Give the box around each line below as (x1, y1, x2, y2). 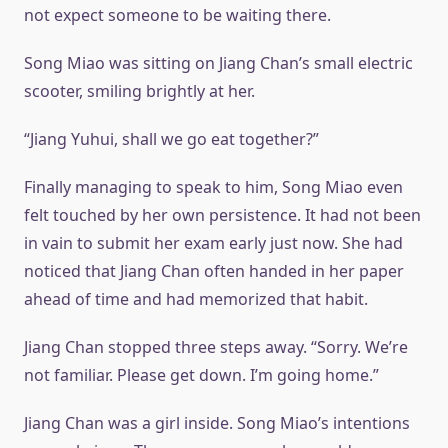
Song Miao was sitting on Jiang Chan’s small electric (24, 52, 413, 75)
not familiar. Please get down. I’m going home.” (24, 364, 379, 387)
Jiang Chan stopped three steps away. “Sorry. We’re (24, 336, 408, 359)
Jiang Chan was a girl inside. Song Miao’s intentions (24, 412, 410, 435)
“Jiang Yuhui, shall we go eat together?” (24, 128, 319, 151)
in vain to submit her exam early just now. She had (24, 232, 403, 255)
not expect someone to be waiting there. (24, 4, 331, 27)
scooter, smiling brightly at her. (24, 80, 255, 103)
